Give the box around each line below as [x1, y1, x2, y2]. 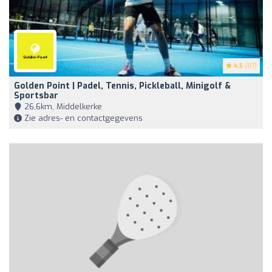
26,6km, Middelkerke [22, 101, 102, 112]
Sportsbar [14, 90, 58, 102]
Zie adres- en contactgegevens [22, 113, 143, 124]
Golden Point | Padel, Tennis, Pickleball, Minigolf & [14, 80, 231, 92]
